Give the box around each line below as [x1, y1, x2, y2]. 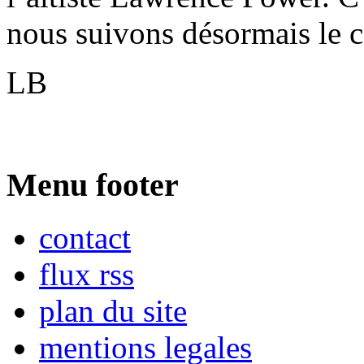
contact [39, 219, 131, 255]
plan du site [39, 292, 187, 328]
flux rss [39, 256, 134, 292]
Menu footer [6, 166, 179, 203]
